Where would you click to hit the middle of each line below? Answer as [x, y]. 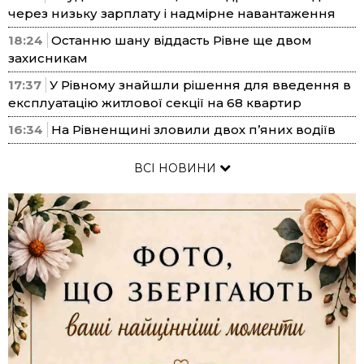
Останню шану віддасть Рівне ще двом [182, 40]
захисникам [48, 58]
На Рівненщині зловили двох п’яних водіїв [193, 130]
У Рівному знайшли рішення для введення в [200, 85]
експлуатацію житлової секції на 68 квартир [155, 103]
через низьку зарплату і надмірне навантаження [172, 13]
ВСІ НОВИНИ [176, 168]
